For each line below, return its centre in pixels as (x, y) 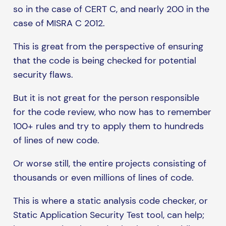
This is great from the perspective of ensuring (108, 47)
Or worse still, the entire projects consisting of (109, 164)
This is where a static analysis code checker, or (110, 201)
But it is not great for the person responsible (106, 98)
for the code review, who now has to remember (112, 112)
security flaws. (43, 75)
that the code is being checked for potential (104, 61)
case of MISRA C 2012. (59, 23)
